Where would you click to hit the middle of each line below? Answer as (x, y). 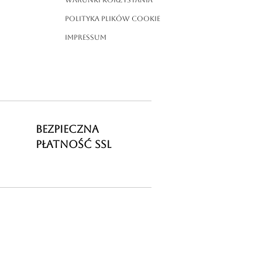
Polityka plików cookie (113, 19)
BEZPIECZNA (67, 129)
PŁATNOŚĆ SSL (73, 144)
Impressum (86, 38)
